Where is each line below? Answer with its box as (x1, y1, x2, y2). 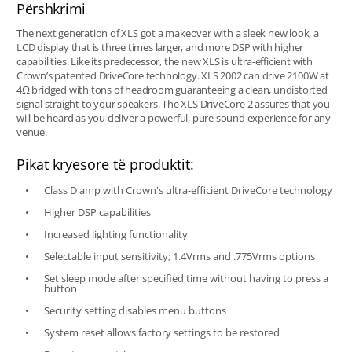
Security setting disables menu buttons (43, 302, 226, 317)
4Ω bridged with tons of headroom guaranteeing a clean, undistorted (16, 82, 328, 97)
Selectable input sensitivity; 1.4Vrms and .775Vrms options (43, 248, 315, 263)
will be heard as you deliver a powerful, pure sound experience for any (16, 110, 331, 125)
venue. (16, 124, 47, 139)
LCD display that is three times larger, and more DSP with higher (16, 39, 304, 54)
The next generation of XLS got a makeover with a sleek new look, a (16, 25, 319, 40)
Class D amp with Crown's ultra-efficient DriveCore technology (43, 182, 332, 197)
